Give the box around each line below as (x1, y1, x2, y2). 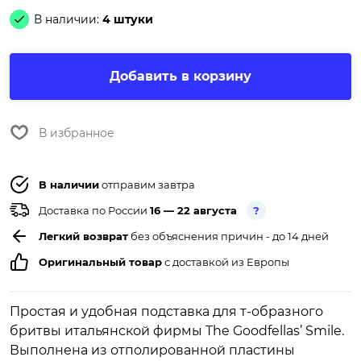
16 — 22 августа (150, 204, 237, 218)
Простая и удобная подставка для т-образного (10, 304, 323, 320)
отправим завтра (99, 178, 195, 192)
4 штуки (102, 12, 153, 27)
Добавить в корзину (110, 68, 251, 85)
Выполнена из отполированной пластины (10, 342, 295, 359)
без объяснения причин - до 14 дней (128, 230, 329, 243)
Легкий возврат (39, 230, 128, 243)
